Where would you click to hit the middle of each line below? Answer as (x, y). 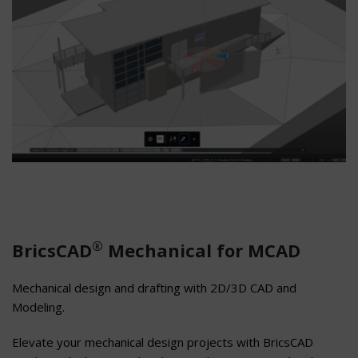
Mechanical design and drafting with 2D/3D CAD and (154, 288)
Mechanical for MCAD (202, 251)
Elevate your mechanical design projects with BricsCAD (163, 342)
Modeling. (38, 307)
